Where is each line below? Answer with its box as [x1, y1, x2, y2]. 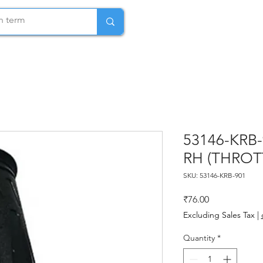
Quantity [183, 232, 215, 244]
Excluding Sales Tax [183, 210, 255, 221]
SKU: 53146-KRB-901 [183, 171, 245, 180]
